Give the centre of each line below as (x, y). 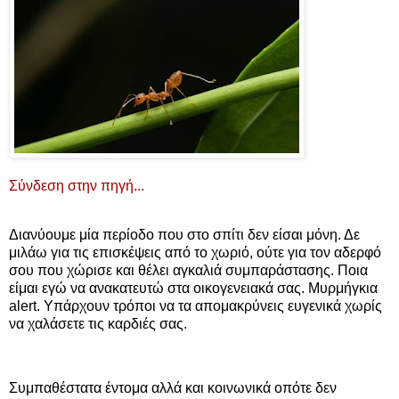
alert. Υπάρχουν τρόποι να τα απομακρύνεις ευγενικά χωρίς (195, 306)
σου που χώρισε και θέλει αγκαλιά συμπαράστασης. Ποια (188, 271)
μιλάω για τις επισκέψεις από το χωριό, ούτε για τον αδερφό (195, 253)
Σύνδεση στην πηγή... (77, 185)
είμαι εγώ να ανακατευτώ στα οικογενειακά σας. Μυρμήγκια (193, 289)
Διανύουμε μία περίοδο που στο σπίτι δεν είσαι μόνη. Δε (184, 235)
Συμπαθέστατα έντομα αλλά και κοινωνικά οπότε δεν (173, 388)
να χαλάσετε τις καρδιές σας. (98, 324)
